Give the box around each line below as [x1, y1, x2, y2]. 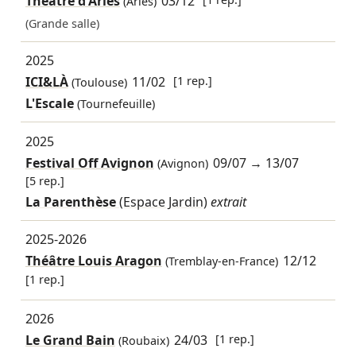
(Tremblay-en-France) [161, 253, 278, 269]
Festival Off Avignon [25, 153, 154, 172]
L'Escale [25, 95, 74, 113]
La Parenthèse [25, 192, 119, 211]
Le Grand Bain [25, 331, 115, 350]
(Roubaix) [114, 333, 169, 349]
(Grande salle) [25, 15, 99, 31]
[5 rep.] [25, 172, 64, 188]
